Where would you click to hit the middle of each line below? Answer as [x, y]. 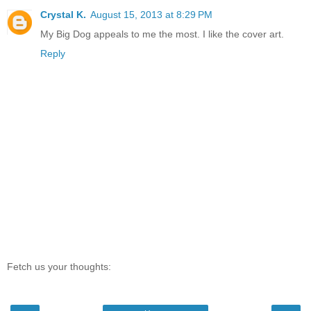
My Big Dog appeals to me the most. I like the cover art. [162, 34]
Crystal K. [63, 14]
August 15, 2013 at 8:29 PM [151, 14]
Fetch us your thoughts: [59, 267]
